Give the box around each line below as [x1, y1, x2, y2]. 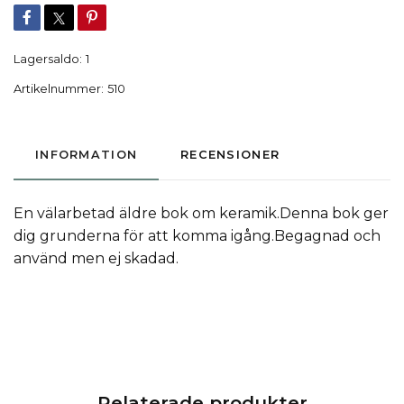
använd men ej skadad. [14, 250, 179, 268]
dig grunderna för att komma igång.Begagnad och [14, 227, 381, 245]
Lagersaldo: [14, 52, 82, 67]
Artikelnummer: [14, 82, 104, 96]
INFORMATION [35, 148, 138, 162]
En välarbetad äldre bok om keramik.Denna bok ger [14, 205, 389, 223]
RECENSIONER [180, 148, 280, 162]
